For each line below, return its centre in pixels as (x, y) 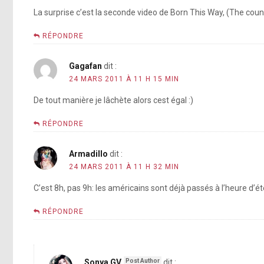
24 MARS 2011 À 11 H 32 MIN (124, 167)
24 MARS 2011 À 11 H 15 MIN (124, 79)
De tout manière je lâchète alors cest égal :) (113, 100)
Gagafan (85, 66)
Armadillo (88, 154)
